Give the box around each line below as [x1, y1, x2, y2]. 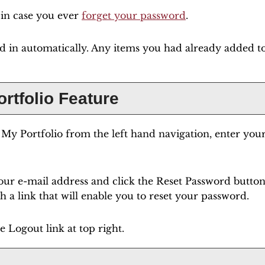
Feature [54, 89, 119, 108]
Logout [8, 222, 43, 234]
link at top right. [43, 222, 124, 234]
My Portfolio [1, 128, 63, 140]
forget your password [82, 9, 186, 21]
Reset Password [156, 175, 231, 187]
